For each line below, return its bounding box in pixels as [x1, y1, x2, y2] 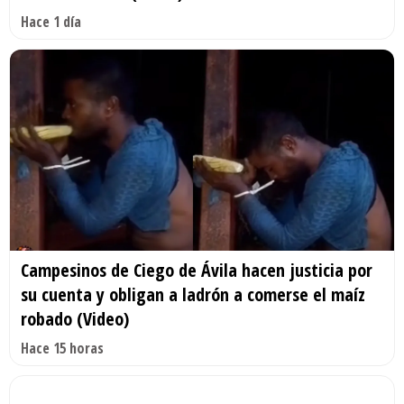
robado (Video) [21, 307, 129, 332]
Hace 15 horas [21, 338, 104, 359]
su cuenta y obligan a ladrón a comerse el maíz [21, 282, 365, 308]
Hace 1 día [21, 11, 81, 32]
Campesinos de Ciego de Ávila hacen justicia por [21, 258, 372, 283]
